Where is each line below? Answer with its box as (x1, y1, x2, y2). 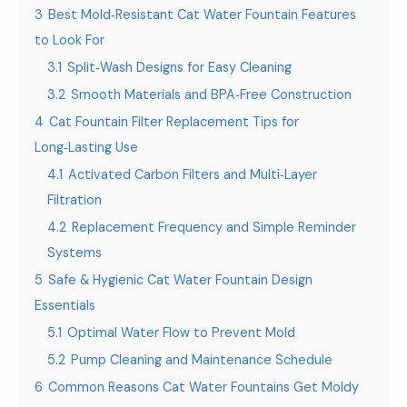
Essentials (35, 297, 95, 313)
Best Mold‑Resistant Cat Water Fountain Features (48, 6, 356, 23)
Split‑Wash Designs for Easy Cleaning (67, 59, 292, 75)
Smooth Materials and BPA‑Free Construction (71, 86, 352, 103)
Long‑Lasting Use (35, 139, 138, 155)
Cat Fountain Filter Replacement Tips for (49, 114, 299, 130)
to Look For (35, 32, 104, 48)
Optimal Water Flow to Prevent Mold (67, 324, 295, 341)
